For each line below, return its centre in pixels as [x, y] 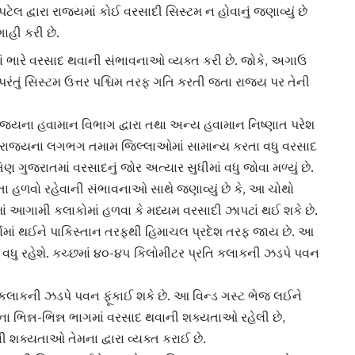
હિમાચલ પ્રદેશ [184, 232]
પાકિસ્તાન [76, 232]
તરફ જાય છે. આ [268, 232]
